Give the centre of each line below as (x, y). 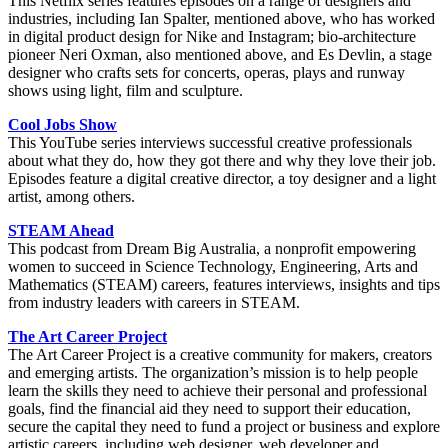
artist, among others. (71, 197)
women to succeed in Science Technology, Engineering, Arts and (213, 267)
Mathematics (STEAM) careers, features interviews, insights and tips (224, 285)
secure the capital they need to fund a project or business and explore (224, 427)
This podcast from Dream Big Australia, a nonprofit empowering (212, 249)
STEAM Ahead (61, 231)
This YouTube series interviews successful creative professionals (210, 143)
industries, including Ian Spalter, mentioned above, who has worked (221, 19)
